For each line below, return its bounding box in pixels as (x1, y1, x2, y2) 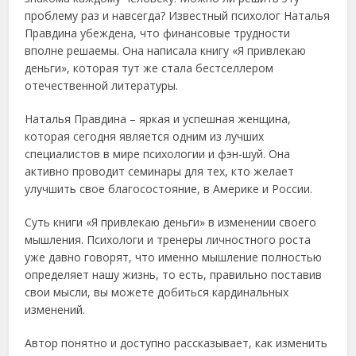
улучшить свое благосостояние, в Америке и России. (25, 181, 313, 196)
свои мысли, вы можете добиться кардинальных (25, 284, 289, 300)
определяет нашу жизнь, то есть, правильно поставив (25, 267, 323, 282)
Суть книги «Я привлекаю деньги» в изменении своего (25, 215, 317, 230)
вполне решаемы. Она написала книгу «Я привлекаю (25, 43, 307, 58)
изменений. (25, 302, 86, 317)
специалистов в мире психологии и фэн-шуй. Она (25, 146, 291, 161)
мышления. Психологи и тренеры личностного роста (25, 232, 311, 247)
